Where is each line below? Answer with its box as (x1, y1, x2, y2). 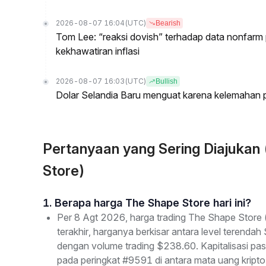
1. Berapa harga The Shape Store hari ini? (55, 197, 251, 209)
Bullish (156, 77, 178, 85)
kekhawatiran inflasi (56, 45, 140, 57)
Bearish (156, 19, 180, 27)
